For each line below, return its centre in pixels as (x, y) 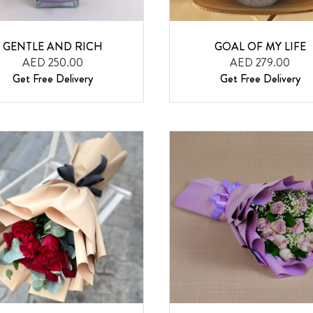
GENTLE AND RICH (53, 47)
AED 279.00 (260, 63)
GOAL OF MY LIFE (260, 47)
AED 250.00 (53, 63)
